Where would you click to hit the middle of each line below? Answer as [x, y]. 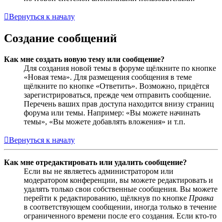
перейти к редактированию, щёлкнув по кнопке [106, 198]
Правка [201, 198]
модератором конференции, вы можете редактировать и [118, 180]
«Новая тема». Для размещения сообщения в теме [108, 77]
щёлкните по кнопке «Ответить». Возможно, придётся [116, 86]
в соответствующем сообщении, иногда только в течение [120, 207]
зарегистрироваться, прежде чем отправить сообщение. [117, 95]
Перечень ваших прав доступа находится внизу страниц [119, 104]
